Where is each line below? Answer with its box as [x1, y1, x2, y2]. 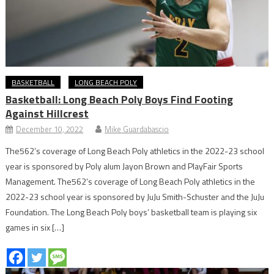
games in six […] [6, 220, 65, 234]
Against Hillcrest [6, 105, 89, 122]
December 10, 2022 [16, 122, 84, 135]
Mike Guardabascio [105, 122, 169, 135]
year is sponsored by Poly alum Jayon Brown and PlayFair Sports [6, 159, 243, 172]
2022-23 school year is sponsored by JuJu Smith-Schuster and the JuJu [6, 190, 265, 203]
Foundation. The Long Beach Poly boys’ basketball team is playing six [6, 205, 257, 218]
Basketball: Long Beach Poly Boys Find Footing [6, 91, 234, 108]
